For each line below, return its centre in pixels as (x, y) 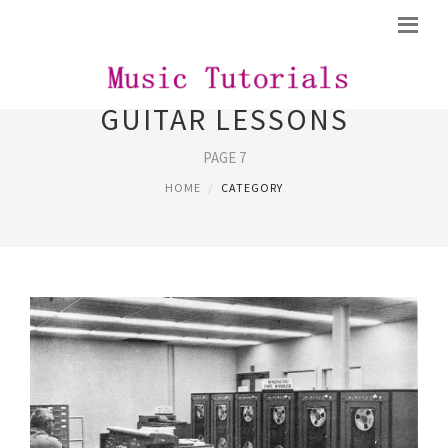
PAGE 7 (224, 157)
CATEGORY (252, 187)
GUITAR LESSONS (224, 119)
